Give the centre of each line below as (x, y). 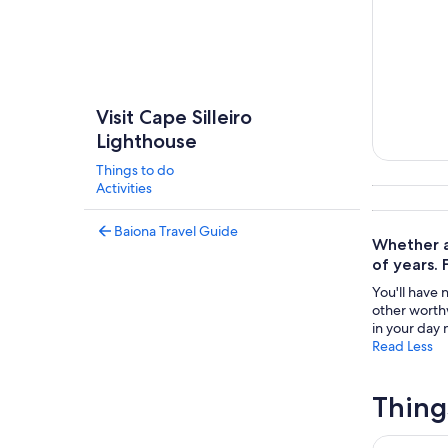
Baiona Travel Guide (176, 231)
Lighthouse (146, 141)
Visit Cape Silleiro (174, 117)
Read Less (402, 346)
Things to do (135, 170)
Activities (124, 188)
